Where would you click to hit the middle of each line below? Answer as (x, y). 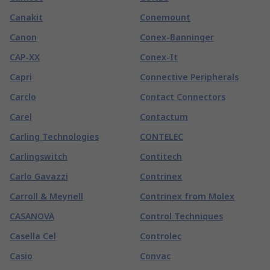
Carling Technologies (54, 136)
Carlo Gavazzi (39, 176)
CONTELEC (162, 136)
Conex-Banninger (177, 37)
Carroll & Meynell (46, 196)
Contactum (164, 116)
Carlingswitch (39, 156)
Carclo (23, 96)
